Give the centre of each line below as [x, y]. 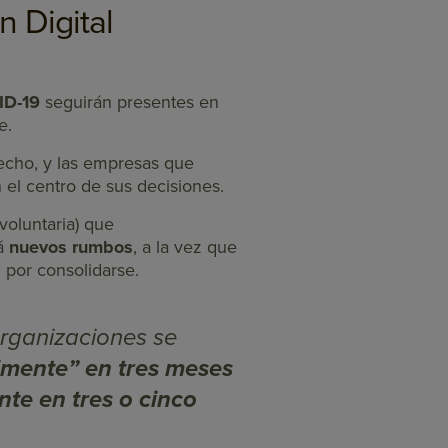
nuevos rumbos [71, 247]
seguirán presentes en [129, 102]
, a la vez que [185, 247]
